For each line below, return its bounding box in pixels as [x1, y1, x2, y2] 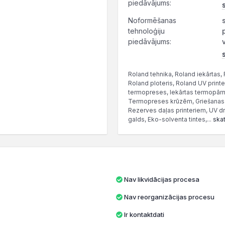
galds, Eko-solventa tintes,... [128, 116, 213, 123]
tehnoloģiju [128, 27, 165, 35]
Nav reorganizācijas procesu [124, 193, 214, 201]
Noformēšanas [128, 16, 176, 25]
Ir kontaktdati [124, 210, 164, 218]
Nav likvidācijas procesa [124, 175, 199, 183]
